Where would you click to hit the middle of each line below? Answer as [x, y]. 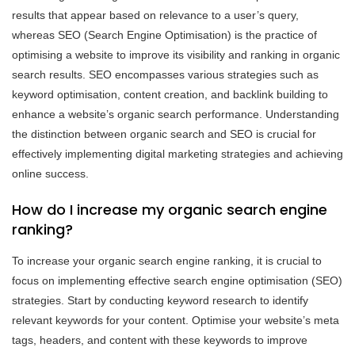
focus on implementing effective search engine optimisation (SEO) [177, 280]
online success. [50, 173]
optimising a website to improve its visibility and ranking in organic [176, 54]
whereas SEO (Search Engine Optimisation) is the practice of [164, 34]
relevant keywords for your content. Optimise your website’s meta [176, 320]
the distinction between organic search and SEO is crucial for [164, 134]
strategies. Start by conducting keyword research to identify [160, 300]
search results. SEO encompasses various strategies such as [165, 74]
